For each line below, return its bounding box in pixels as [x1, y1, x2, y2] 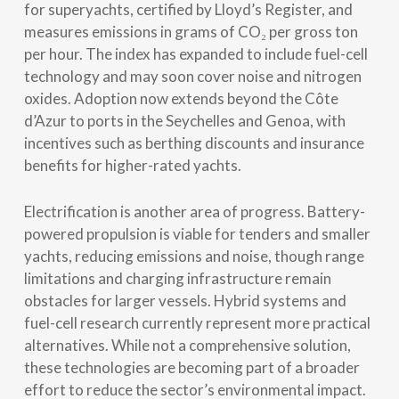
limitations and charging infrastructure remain [23, 268, 331, 288]
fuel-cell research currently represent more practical [23, 313, 370, 332]
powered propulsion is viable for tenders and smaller [23, 224, 370, 243]
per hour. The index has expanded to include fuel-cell [23, 44, 368, 63]
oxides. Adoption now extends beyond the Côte [23, 88, 338, 108]
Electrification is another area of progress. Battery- [23, 201, 365, 221]
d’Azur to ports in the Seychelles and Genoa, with [23, 110, 346, 130]
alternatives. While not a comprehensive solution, [23, 335, 351, 354]
